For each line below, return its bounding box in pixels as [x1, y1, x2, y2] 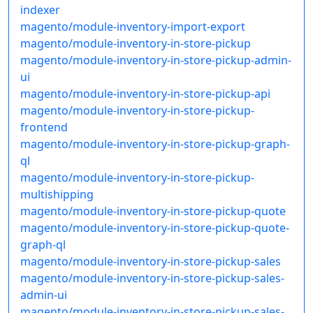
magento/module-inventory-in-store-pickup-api [20, 86, 270, 102]
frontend [20, 119, 68, 136]
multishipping [20, 187, 94, 203]
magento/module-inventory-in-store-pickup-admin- [20, 52, 291, 68]
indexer [20, 2, 60, 18]
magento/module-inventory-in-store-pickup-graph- [20, 136, 290, 152]
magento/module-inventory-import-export [20, 19, 245, 35]
